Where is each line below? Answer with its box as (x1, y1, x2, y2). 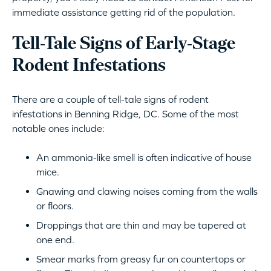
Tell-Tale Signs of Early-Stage (12, 35, 235, 54)
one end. (36, 234, 74, 246)
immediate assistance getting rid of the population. (12, 7, 235, 18)
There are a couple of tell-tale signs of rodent (12, 94, 209, 105)
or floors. (36, 200, 74, 212)
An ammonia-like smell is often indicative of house (36, 152, 252, 163)
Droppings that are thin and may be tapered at (36, 220, 246, 231)
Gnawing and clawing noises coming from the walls (36, 186, 258, 197)
